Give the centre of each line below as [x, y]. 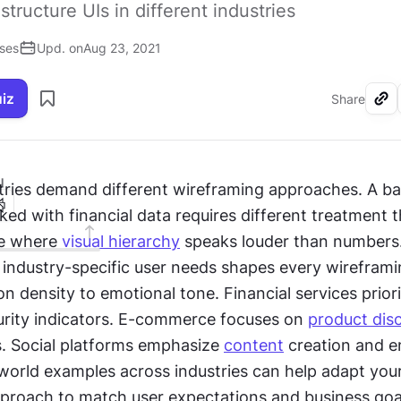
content [254, 345]
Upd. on [60, 48]
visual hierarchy [121, 241]
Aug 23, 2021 [122, 48]
